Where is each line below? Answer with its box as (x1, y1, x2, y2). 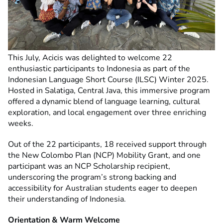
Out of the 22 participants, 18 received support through (8, 139, 207, 150)
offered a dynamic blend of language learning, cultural (8, 96, 200, 108)
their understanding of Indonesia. (8, 194, 126, 205)
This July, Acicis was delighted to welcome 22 (8, 52, 172, 64)
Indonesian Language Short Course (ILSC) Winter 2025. (8, 74, 209, 86)
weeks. (8, 118, 33, 129)
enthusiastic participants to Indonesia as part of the (8, 63, 190, 75)
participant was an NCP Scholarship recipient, (8, 161, 170, 172)
